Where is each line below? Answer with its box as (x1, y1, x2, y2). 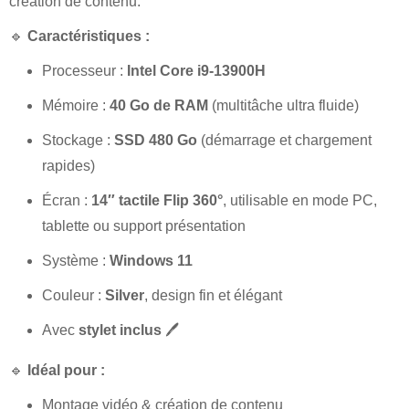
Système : (42, 252, 110, 268)
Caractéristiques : (27, 27, 150, 44)
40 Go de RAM (110, 97, 208, 113)
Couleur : (42, 287, 105, 303)
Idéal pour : (27, 362, 105, 378)
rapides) (42, 157, 95, 173)
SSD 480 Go (114, 131, 197, 148)
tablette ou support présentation (42, 217, 246, 234)
